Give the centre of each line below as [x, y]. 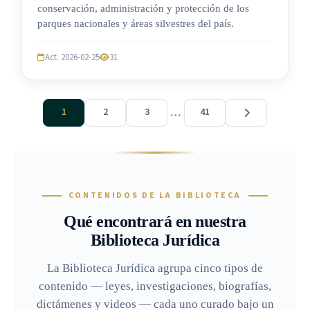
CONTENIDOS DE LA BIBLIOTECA [155, 195]
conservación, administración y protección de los [143, 8]
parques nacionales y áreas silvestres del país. [136, 23]
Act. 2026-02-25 [72, 57]
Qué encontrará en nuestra [155, 221]
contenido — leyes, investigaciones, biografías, [155, 286]
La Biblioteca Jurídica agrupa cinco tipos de [155, 268]
